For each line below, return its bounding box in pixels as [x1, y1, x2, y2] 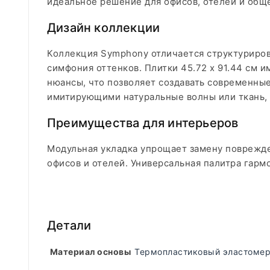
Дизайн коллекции [47, 20, 160, 35]
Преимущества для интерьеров [47, 116, 239, 130]
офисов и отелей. [47, 157, 128, 169]
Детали [47, 218, 92, 233]
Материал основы [49, 246, 131, 257]
